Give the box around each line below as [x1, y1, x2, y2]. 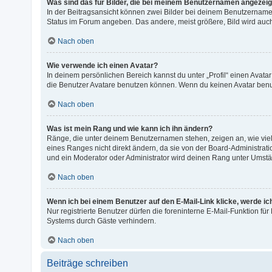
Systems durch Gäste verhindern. [47, 216, 157, 225]
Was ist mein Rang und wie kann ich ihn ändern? [47, 124, 213, 133]
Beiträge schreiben [47, 257, 129, 268]
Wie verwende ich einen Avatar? [47, 61, 158, 70]
